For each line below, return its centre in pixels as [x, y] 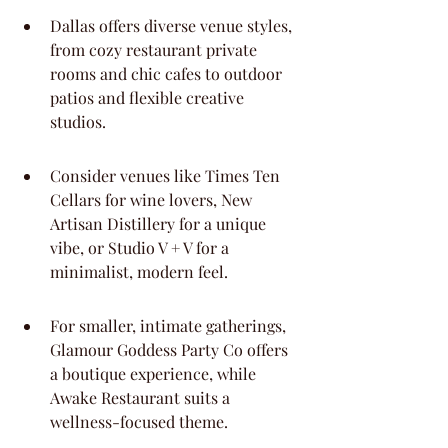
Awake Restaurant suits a [142, 397]
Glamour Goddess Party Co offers [171, 349]
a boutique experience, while [155, 373]
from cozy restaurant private [155, 49]
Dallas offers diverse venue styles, [173, 25]
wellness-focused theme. [139, 421]
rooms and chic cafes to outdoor [168, 73]
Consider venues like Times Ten [167, 175]
